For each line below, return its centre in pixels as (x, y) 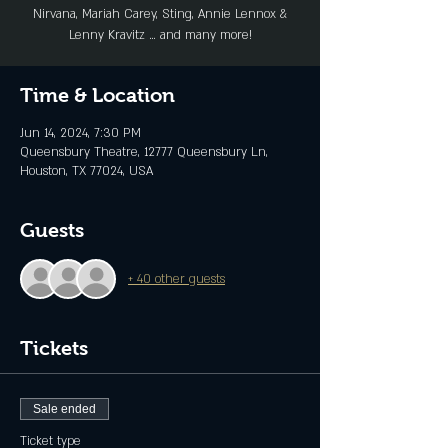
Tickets (54, 348)
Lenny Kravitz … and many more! (160, 35)
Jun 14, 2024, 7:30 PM (80, 133)
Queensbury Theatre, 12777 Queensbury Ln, (144, 152)
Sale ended (64, 409)
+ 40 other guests (176, 278)
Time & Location (97, 95)
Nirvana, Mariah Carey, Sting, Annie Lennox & (160, 14)
